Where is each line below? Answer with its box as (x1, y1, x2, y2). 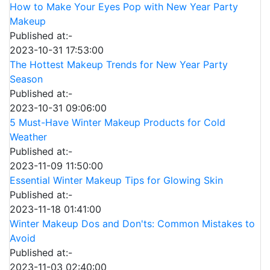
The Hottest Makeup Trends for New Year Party (10, 58, 228, 71)
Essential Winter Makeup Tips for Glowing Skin (10, 174, 223, 186)
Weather (10, 131, 47, 143)
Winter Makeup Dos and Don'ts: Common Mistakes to (10, 218, 255, 230)
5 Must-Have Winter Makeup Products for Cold (10, 116, 225, 128)
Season (10, 73, 43, 85)
